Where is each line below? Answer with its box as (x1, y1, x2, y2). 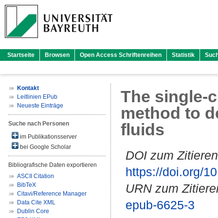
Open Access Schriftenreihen (80, 52, 162, 58)
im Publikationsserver (18, 133, 77, 140)
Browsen (45, 52, 70, 58)
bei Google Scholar (18, 144, 71, 150)
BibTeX (17, 182, 36, 188)
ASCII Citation (17, 173, 54, 180)
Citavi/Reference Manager (17, 190, 87, 197)
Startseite (7, 52, 35, 58)
